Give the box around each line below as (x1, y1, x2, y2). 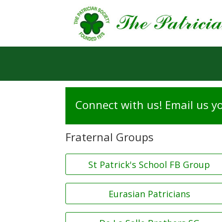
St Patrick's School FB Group (88, 158, 211, 170)
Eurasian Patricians (108, 187, 190, 200)
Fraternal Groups (65, 129, 154, 144)
